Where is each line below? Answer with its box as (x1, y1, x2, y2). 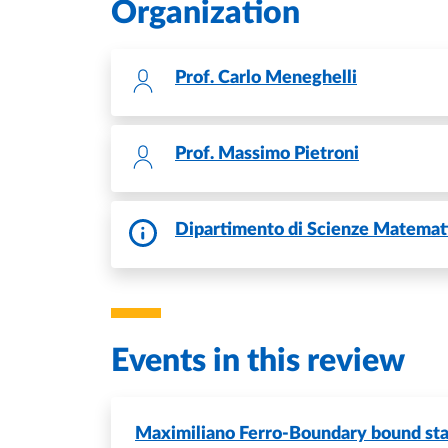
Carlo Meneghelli (214, 69, 357, 87)
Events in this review (111, 345, 405, 377)
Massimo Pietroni (214, 145, 359, 163)
